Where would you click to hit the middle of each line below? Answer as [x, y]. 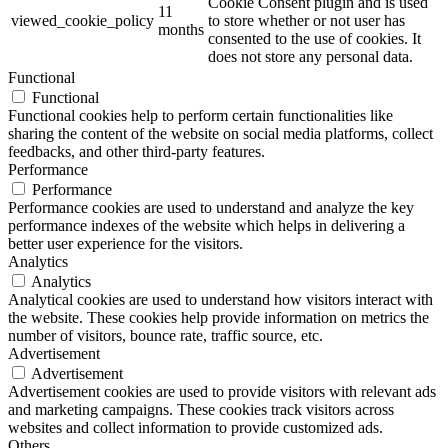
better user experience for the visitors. [125, 243]
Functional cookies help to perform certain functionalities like [200, 115]
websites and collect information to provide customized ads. [195, 427]
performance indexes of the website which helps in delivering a [206, 225]
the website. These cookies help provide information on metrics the [218, 317]
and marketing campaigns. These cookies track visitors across [201, 409]
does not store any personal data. [310, 56]
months [181, 29]
